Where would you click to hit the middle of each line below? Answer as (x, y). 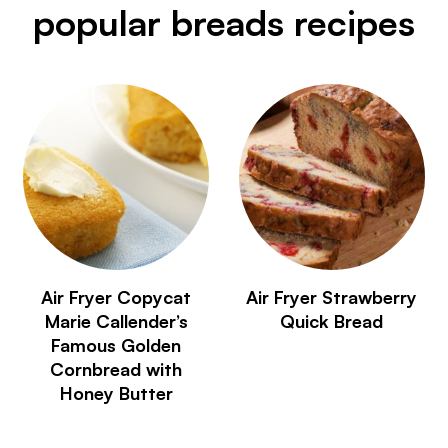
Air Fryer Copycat (116, 296)
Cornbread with (116, 368)
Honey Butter (116, 392)
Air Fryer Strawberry (332, 296)
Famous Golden (116, 344)
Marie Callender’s (116, 320)
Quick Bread (332, 320)
